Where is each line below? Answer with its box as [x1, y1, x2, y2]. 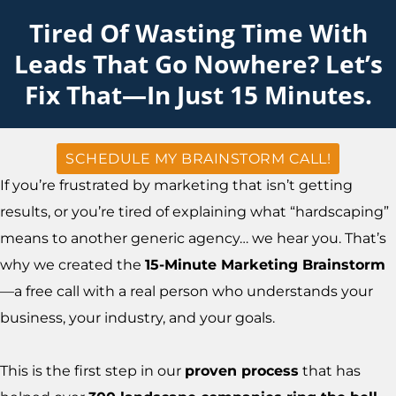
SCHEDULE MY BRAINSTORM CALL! [65, 150, 331, 167]
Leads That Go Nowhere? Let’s [13, 47, 383, 80]
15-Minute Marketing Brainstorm [145, 256, 385, 273]
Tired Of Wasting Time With [28, 16, 368, 49]
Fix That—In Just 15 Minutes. [24, 78, 372, 111]
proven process [185, 362, 299, 379]
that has [299, 362, 361, 379]
